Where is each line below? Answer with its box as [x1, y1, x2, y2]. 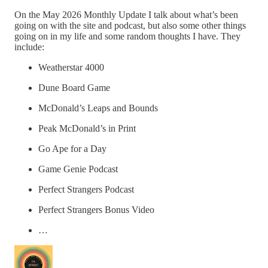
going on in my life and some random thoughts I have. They [14, 31, 240, 41]
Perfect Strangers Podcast [38, 184, 134, 194]
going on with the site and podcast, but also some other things [14, 20, 246, 31]
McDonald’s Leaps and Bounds [38, 102, 158, 113]
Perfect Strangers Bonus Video [38, 204, 154, 215]
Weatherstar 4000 [38, 62, 104, 72]
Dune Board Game [38, 82, 110, 93]
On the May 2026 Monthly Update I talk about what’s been [14, 9, 238, 20]
